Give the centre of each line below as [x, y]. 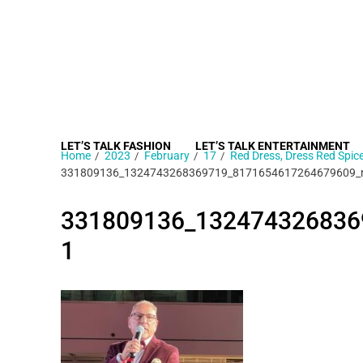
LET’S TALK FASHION [116, 146]
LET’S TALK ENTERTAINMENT [273, 146]
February [167, 156]
